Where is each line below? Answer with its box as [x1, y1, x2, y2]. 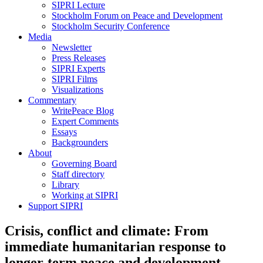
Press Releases [52, 53, 106, 63]
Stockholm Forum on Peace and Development [52, 11, 222, 21]
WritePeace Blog [52, 106, 114, 116]
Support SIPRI [28, 201, 83, 211]
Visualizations [52, 85, 103, 95]
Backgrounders [52, 137, 108, 148]
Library [52, 180, 79, 190]
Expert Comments [52, 116, 119, 127]
